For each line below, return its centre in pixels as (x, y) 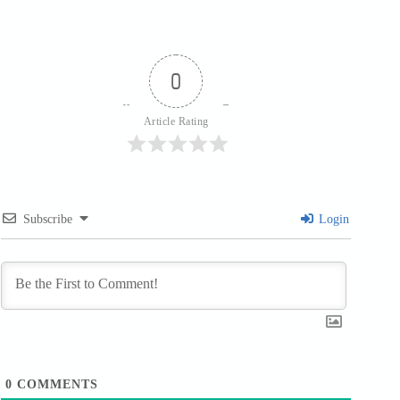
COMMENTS (55, 384)
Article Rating (176, 121)
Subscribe (48, 219)
